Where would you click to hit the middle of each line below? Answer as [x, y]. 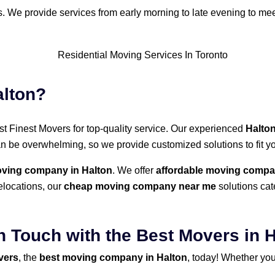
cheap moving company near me [140, 186]
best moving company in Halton [113, 257]
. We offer [134, 170]
